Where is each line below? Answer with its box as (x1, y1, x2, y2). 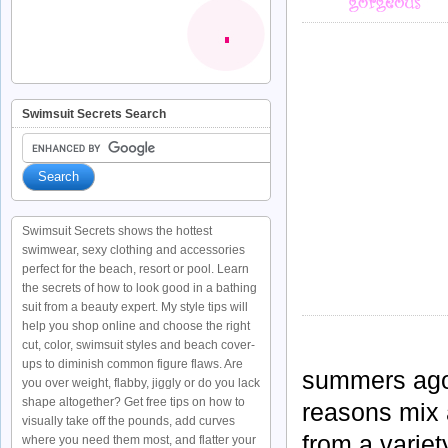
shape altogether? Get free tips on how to (22, 395, 245, 409)
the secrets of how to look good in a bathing (22, 281, 257, 295)
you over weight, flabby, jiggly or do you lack (22, 376, 260, 390)
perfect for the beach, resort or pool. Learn (22, 262, 249, 276)
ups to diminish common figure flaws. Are (22, 357, 243, 371)
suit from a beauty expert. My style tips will (22, 300, 248, 314)
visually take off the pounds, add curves (22, 414, 235, 428)
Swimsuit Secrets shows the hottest (22, 224, 212, 238)
